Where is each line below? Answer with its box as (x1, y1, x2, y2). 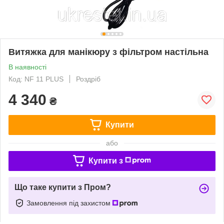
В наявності (8, 62, 46, 71)
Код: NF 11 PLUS (8, 74, 63, 83)
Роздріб (76, 74, 100, 83)
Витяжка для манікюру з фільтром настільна (8, 46, 208, 57)
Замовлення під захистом (26, 198, 112, 207)
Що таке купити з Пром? (14, 182, 111, 191)
